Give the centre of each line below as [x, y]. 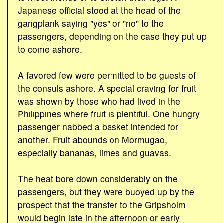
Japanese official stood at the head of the [99, 10]
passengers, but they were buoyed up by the [106, 191]
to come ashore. [50, 49]
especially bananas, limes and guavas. [95, 152]
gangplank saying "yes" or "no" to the [91, 23]
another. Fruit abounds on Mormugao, [93, 139]
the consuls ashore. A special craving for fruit [107, 88]
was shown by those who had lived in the [99, 101]
